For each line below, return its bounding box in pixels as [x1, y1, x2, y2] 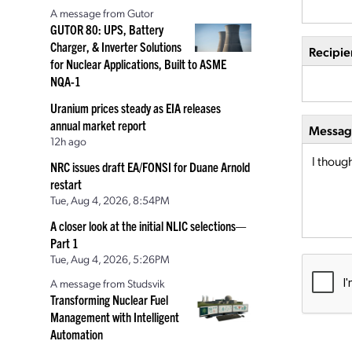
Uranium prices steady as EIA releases [50, 100, 221, 115]
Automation [50, 326, 103, 342]
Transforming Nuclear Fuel [50, 291, 168, 307]
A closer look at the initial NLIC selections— [50, 218, 246, 233]
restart [50, 176, 82, 192]
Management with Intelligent [50, 309, 179, 324]
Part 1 [50, 235, 79, 251]
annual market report [50, 117, 146, 133]
